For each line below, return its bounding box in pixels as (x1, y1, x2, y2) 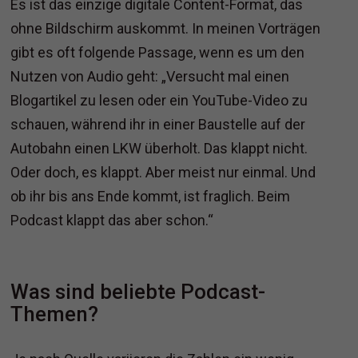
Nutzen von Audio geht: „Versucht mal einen (10, 68, 290, 86)
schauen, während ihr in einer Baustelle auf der (10, 116, 306, 133)
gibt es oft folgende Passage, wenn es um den (10, 44, 305, 62)
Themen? (10, 302, 99, 327)
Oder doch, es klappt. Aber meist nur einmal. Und (10, 164, 316, 181)
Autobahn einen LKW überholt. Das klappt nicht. (10, 140, 308, 157)
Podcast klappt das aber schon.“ (10, 212, 214, 229)
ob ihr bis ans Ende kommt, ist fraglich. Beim (10, 188, 291, 205)
